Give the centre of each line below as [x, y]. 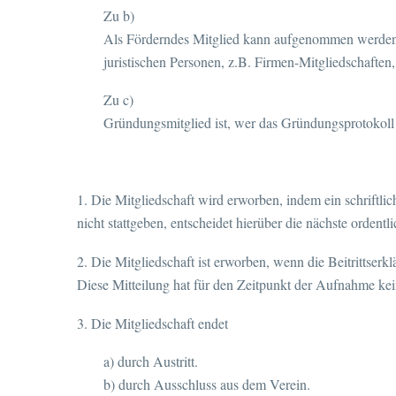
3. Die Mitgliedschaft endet [152, 323]
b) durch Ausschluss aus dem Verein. [207, 385]
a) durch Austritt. [151, 362]
